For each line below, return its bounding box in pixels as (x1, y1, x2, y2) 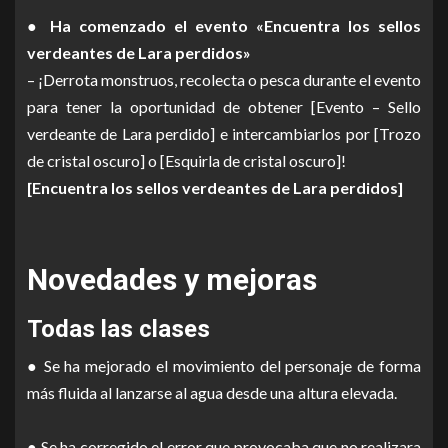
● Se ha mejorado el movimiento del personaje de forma (27, 355, 421, 375)
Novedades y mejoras (27, 261, 317, 297)
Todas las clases (27, 314, 210, 343)
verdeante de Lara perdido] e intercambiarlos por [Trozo (27, 123, 421, 143)
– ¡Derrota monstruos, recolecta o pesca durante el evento (27, 69, 421, 89)
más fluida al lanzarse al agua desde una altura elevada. (27, 382, 421, 402)
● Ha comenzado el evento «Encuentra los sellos (27, 15, 421, 35)
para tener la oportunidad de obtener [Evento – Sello (27, 96, 421, 116)
